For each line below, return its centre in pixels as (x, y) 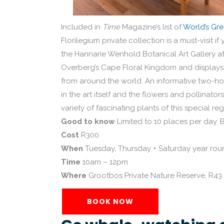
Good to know (88, 121)
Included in (82, 27)
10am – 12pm (104, 162)
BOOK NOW (110, 201)
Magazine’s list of (151, 27)
